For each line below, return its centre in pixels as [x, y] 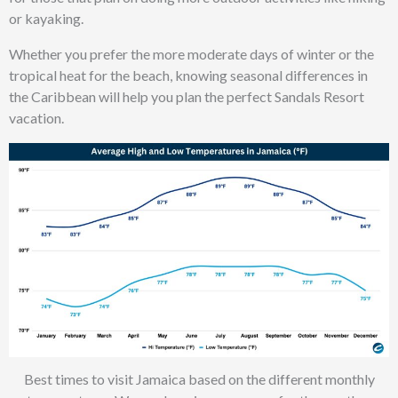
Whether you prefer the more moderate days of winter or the [191, 54]
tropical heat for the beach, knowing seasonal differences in [188, 76]
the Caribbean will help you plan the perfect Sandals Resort [187, 97]
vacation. [36, 118]
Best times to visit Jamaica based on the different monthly [199, 379]
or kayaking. [48, 19]
